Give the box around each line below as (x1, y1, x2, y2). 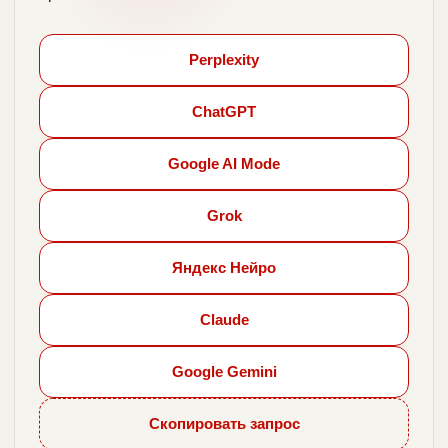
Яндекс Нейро (172, 259, 276, 276)
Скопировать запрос (148, 415, 300, 432)
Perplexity (189, 51, 259, 68)
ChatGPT (192, 103, 256, 120)
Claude (199, 311, 249, 328)
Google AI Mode (168, 155, 280, 172)
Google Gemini (171, 363, 277, 380)
